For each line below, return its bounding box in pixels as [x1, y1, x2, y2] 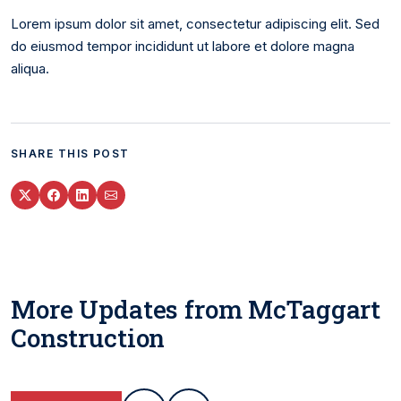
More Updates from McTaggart [11, 292, 381, 326]
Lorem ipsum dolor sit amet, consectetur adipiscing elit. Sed [11, 14, 380, 32]
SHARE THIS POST [11, 146, 130, 160]
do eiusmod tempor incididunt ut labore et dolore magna [11, 37, 354, 55]
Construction [11, 320, 166, 354]
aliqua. [11, 59, 49, 77]
